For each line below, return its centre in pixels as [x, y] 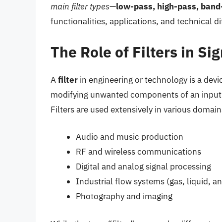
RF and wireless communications [139, 152]
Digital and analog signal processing [143, 167]
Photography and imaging [124, 196]
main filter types [80, 7]
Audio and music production [130, 137]
